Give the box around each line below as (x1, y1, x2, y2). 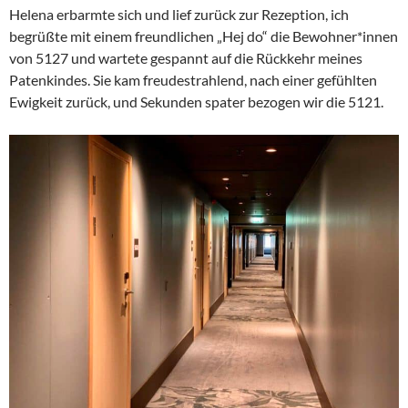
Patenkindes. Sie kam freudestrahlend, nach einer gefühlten (9, 71, 377, 88)
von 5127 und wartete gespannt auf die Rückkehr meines (9, 49, 362, 66)
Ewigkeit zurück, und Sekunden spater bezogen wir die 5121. (9, 93, 383, 110)
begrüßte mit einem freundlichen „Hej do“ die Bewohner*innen (9, 27, 398, 45)
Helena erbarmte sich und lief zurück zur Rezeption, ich (9, 5, 349, 23)
